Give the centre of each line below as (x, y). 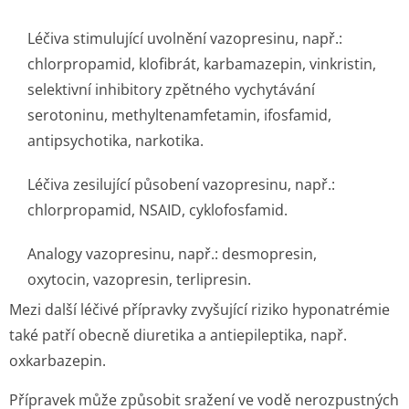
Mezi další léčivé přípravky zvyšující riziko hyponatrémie (199, 309)
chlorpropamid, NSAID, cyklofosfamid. (157, 210)
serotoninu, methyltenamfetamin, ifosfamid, (179, 115)
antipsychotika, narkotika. (115, 141)
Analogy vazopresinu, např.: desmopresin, (172, 254)
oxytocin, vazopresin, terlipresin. (139, 279)
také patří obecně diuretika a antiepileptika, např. (178, 335)
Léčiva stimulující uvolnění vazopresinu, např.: (185, 38)
